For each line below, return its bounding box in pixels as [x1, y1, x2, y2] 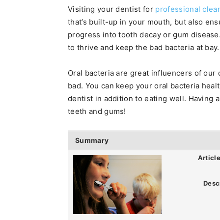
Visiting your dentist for [68, 4, 156, 14]
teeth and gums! [68, 107, 126, 116]
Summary [75, 136, 109, 144]
